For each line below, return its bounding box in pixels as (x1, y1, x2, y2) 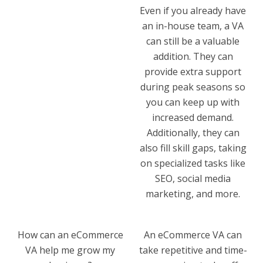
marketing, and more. (146, 187, 240, 200)
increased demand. (152, 110, 234, 124)
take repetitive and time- (139, 243, 247, 257)
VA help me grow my (25, 243, 115, 257)
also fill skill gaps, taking (139, 141, 247, 154)
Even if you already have (140, 4, 246, 17)
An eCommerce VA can (144, 228, 242, 241)
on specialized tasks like (140, 156, 245, 170)
